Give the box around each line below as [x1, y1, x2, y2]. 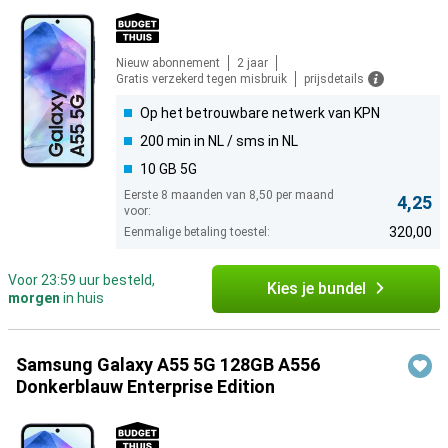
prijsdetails [304, 72, 364, 87]
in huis [60, 290, 104, 307]
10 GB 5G [140, 161, 197, 178]
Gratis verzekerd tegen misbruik [116, 72, 287, 87]
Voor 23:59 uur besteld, [8, 272, 155, 289]
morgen [8, 290, 60, 307]
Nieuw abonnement [116, 56, 220, 71]
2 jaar [237, 56, 268, 71]
